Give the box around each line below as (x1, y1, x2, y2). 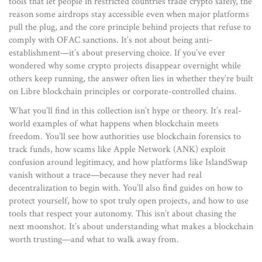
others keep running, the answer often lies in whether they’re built (9, 73, 253, 85)
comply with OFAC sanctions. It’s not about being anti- (9, 34, 212, 46)
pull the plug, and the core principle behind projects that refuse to (9, 21, 251, 33)
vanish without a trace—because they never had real (9, 169, 202, 181)
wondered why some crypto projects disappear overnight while (9, 60, 241, 72)
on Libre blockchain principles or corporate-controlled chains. (9, 85, 237, 98)
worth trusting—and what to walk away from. (9, 233, 179, 246)
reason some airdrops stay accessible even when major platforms (9, 8, 249, 20)
